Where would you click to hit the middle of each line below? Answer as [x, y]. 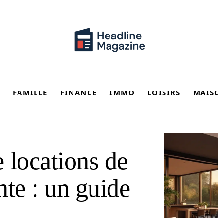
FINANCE [79, 92]
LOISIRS [164, 92]
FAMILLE [30, 92]
